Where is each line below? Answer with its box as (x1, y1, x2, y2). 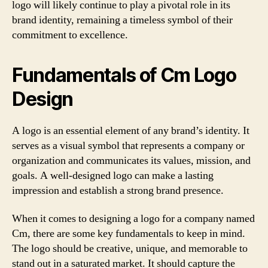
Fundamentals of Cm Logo (12, 63, 236, 87)
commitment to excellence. (12, 28, 128, 42)
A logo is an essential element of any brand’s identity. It (12, 123, 249, 138)
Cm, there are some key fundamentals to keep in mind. (12, 227, 245, 240)
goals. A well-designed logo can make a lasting (12, 168, 214, 182)
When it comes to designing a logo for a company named (12, 212, 255, 226)
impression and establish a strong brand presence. (12, 183, 224, 197)
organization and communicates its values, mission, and (12, 153, 251, 167)
